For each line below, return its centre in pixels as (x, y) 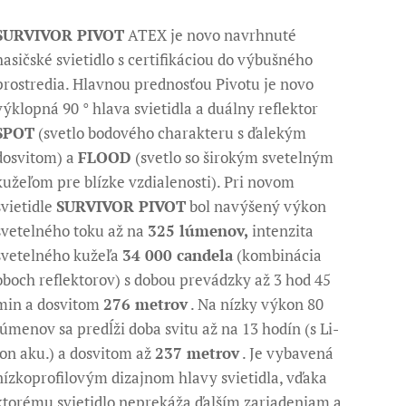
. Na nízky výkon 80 (256, 304)
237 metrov (198, 353)
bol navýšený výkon (256, 206)
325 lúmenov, (198, 231)
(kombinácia (278, 255)
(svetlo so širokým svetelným (233, 157)
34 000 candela (178, 255)
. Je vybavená (287, 353)
